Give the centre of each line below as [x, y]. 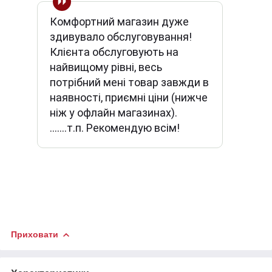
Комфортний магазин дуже [119, 21]
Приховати [35, 234]
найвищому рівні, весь [106, 67]
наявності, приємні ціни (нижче [129, 97]
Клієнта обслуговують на [114, 52]
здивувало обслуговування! [121, 36]
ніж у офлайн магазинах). [114, 112]
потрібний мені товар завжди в [129, 82]
